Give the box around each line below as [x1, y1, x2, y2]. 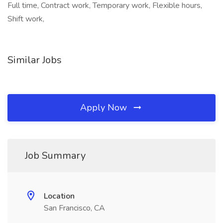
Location [44, 191, 75, 202]
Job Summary [25, 149, 86, 162]
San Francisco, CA [44, 203, 105, 214]
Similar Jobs [7, 53, 62, 67]
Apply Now [80, 102, 129, 113]
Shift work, [7, 13, 44, 24]
